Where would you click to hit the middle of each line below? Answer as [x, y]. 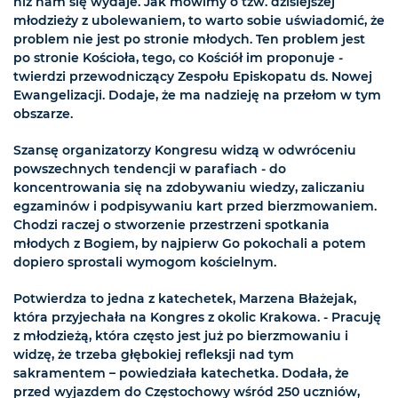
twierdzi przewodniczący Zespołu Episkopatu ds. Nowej [193, 77]
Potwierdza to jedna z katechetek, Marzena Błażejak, [185, 299]
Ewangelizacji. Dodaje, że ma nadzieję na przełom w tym [197, 96]
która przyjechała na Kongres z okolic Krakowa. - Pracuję [197, 318]
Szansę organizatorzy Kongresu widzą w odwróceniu [185, 151]
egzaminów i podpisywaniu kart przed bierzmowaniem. [195, 207]
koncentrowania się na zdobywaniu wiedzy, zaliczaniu [189, 188]
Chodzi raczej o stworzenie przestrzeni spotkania [171, 225]
